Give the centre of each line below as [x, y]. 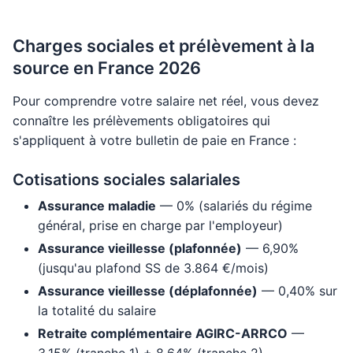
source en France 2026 [107, 68]
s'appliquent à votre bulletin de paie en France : [154, 140]
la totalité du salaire [97, 310]
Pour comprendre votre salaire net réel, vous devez [166, 101]
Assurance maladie [97, 206]
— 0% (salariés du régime [234, 206]
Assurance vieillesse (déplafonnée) [148, 291]
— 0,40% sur [297, 291]
